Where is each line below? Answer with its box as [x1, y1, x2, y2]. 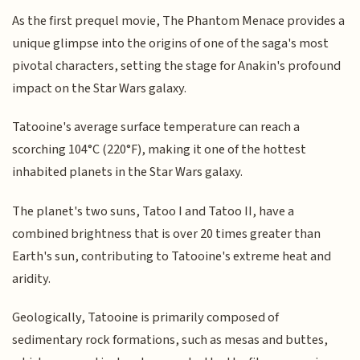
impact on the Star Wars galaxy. [12, 78, 187, 98]
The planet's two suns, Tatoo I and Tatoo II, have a [12, 201, 295, 221]
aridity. [12, 268, 51, 288]
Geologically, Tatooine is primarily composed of [12, 308, 280, 328]
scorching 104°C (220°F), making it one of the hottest [12, 140, 307, 160]
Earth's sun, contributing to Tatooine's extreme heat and [12, 246, 332, 266]
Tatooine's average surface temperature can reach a [12, 117, 301, 137]
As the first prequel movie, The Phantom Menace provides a [12, 10, 346, 31]
